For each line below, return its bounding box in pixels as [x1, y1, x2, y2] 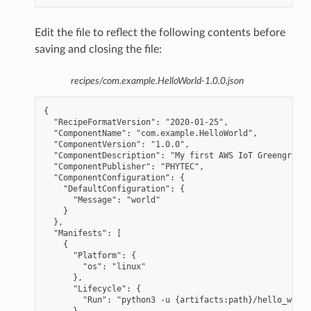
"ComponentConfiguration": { [43, 172, 185, 183]
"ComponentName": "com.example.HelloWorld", [43, 128, 258, 138]
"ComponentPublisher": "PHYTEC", [43, 161, 204, 171]
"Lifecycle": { [43, 283, 141, 294]
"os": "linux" [43, 261, 146, 271]
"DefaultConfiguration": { [43, 183, 185, 194]
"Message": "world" [43, 194, 160, 205]
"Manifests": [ [43, 228, 121, 238]
